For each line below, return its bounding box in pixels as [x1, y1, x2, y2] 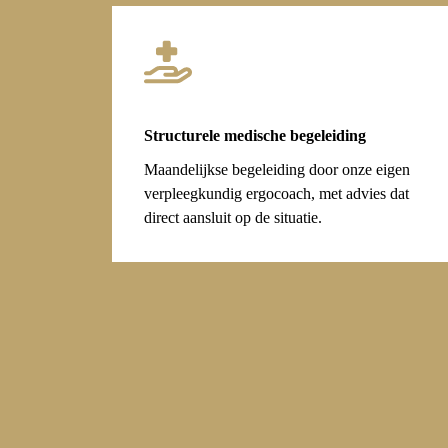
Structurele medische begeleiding [144, 127, 366, 145]
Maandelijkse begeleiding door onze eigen [144, 161, 410, 179]
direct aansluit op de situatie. [144, 209, 322, 227]
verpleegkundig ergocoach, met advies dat [144, 185, 409, 203]
